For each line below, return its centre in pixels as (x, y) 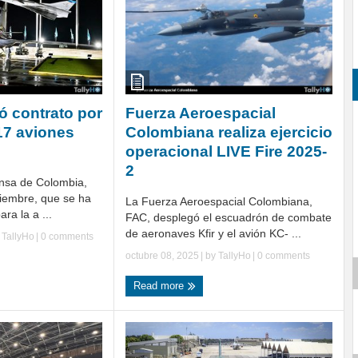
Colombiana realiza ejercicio (229, 133)
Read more (160, 286)
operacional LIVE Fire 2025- (226, 152)
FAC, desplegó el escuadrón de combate (229, 218)
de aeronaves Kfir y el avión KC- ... (213, 234)
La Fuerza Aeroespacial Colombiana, (219, 202)
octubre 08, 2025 (162, 256)
